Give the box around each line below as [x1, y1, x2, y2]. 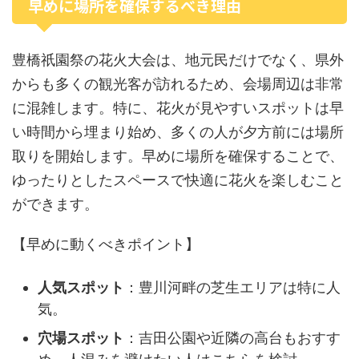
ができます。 [12, 196, 99, 212]
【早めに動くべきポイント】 [12, 236, 200, 252]
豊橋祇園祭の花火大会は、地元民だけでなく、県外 [12, 51, 344, 68]
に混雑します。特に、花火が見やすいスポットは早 [12, 99, 344, 116]
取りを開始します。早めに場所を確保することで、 [12, 147, 344, 164]
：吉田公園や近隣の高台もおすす [124, 329, 341, 346]
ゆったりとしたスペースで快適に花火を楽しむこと [12, 171, 344, 188]
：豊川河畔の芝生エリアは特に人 [124, 278, 341, 296]
